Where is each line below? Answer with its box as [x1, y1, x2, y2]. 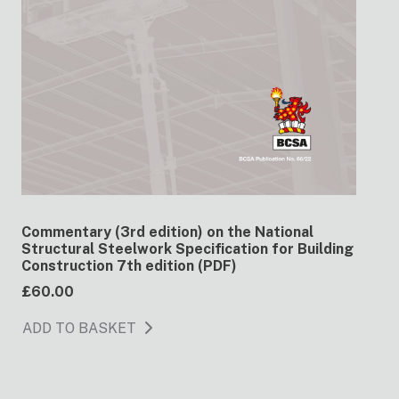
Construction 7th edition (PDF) [21, 257, 237, 275]
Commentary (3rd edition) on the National [21, 224, 313, 241]
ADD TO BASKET [22, 320, 136, 338]
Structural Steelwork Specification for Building [21, 240, 354, 258]
